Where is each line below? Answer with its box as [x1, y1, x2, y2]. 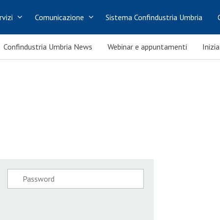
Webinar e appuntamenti [108, 42, 187, 52]
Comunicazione [34, 12, 84, 22]
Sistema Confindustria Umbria [106, 12, 203, 22]
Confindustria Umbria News [3, 42, 92, 52]
